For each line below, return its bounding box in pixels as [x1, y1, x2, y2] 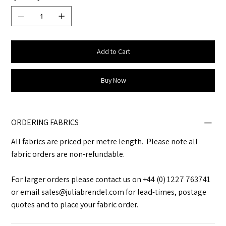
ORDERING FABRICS [11, 117, 79, 128]
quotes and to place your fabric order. [11, 199, 139, 210]
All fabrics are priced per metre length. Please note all [11, 136, 198, 147]
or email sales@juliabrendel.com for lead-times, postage [11, 187, 207, 198]
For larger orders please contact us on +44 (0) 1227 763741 [11, 174, 211, 185]
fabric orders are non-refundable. [11, 149, 125, 160]
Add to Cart [97, 47, 130, 56]
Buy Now [101, 76, 126, 85]
